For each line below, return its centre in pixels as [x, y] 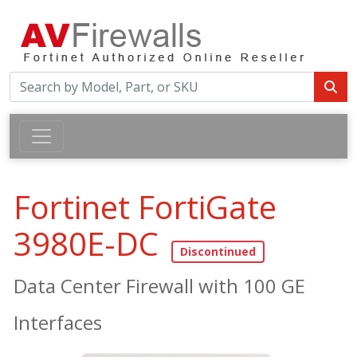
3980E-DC [86, 243]
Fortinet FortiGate [145, 207]
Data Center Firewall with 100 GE [159, 285]
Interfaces [58, 322]
